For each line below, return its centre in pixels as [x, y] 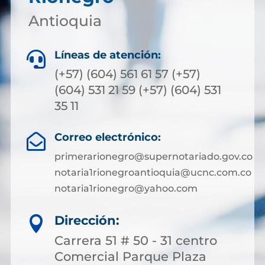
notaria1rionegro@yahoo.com [126, 188]
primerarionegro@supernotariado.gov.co [153, 156]
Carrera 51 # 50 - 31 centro [136, 240]
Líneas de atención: [108, 55]
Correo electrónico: [107, 137]
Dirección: [87, 220]
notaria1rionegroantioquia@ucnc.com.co [153, 172]
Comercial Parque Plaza [130, 256]
